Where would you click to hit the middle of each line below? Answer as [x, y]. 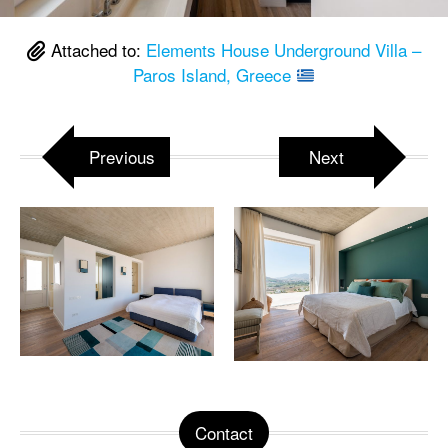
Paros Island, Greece [214, 75]
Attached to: [96, 50]
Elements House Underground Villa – [283, 50]
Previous [122, 157]
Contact [224, 432]
